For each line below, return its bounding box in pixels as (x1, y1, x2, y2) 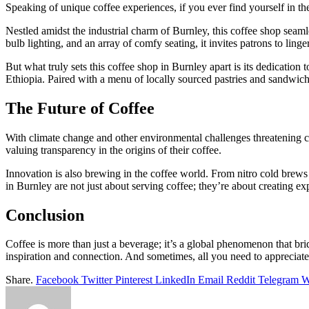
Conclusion (6, 206, 84, 224)
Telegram (258, 274, 299, 286)
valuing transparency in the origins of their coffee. (6, 143, 221, 156)
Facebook (36, 274, 79, 286)
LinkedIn (155, 274, 195, 286)
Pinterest (115, 274, 152, 286)
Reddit (226, 274, 255, 286)
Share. (6, 274, 33, 286)
